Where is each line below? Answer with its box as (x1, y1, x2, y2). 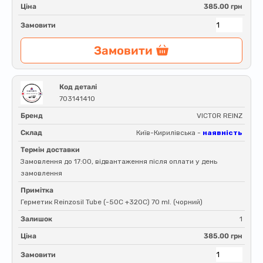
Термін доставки (21, 146, 80, 154)
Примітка (21, 186, 53, 194)
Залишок (21, 215, 52, 223)
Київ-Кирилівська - (136, 129, 203, 137)
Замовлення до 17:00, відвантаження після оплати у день (21, 157, 217, 166)
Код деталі (59, 83, 97, 91)
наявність (203, 129, 242, 137)
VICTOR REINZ (197, 112, 242, 120)
